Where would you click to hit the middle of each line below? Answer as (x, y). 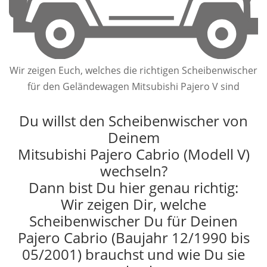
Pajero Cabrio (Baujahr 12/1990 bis (133, 237)
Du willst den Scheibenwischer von (133, 120)
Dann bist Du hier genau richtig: (133, 187)
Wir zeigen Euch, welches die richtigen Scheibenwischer (133, 70)
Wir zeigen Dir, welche (133, 204)
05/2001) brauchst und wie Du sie (133, 254)
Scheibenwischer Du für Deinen (133, 221)
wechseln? (133, 170)
